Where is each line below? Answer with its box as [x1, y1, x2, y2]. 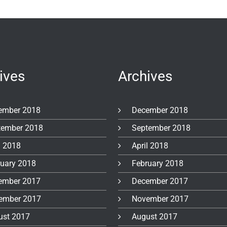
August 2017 [132, 211, 178, 221]
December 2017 [132, 176, 188, 186]
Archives [118, 67, 173, 85]
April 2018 [132, 140, 169, 150]
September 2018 [132, 123, 191, 133]
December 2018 [132, 105, 188, 115]
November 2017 [132, 194, 189, 204]
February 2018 [132, 158, 184, 168]
